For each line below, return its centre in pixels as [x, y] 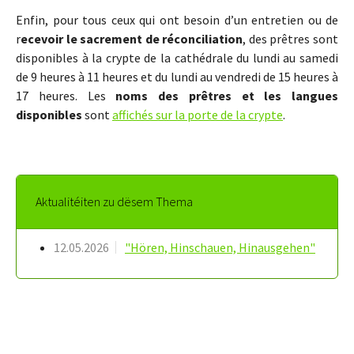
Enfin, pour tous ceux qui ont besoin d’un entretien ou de [177, 20]
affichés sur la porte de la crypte [198, 115]
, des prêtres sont [291, 39]
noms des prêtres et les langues [227, 96]
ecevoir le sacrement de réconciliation [132, 39]
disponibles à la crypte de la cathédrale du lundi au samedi [177, 58]
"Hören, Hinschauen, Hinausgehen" [220, 248]
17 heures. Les [66, 96]
